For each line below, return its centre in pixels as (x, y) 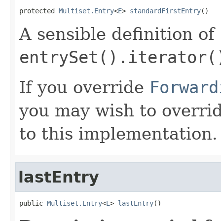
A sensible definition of (120, 34)
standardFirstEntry (165, 11)
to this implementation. (118, 133)
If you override (84, 87)
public (33, 203)
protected (39, 11)
